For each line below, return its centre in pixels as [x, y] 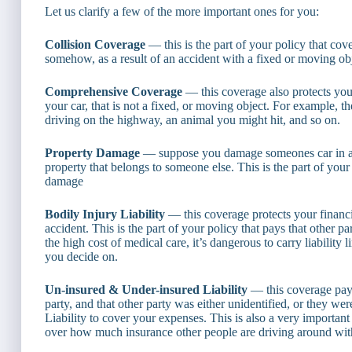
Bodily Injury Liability [105, 214]
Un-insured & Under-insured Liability [146, 290]
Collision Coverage [95, 45]
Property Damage [92, 153]
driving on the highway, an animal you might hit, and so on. [192, 120]
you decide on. [81, 257]
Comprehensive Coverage [114, 92]
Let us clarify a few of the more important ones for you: [182, 12]
